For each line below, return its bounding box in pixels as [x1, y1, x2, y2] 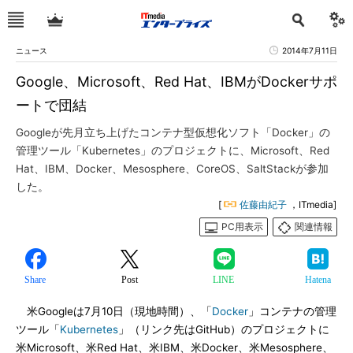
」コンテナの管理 [248, 305, 336, 318]
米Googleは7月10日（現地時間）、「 [16, 305, 212, 318]
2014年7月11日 [282, 46, 337, 55]
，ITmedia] [289, 199, 336, 210]
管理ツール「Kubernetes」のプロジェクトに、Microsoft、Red [16, 144, 329, 157]
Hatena [304, 274, 331, 285]
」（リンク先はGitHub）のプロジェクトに [118, 323, 329, 336]
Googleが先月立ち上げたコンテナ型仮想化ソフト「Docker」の [16, 126, 330, 139]
